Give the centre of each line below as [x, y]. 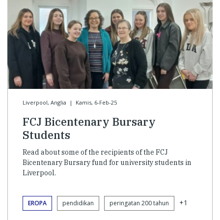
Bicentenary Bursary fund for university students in [107, 163]
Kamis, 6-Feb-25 [96, 103]
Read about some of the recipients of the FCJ [95, 152]
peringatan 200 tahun [139, 203]
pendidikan [78, 203]
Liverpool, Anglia [44, 103]
